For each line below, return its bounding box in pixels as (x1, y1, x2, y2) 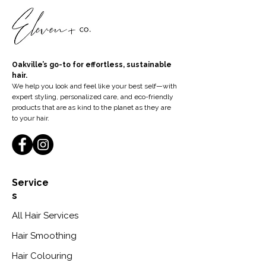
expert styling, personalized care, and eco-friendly (12, 93, 173, 101)
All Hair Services (12, 210, 78, 221)
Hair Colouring (12, 251, 72, 261)
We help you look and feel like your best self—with (12, 82, 177, 90)
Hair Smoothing (12, 230, 77, 241)
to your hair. (12, 114, 49, 122)
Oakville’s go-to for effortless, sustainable (12, 61, 172, 69)
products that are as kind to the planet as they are (12, 103, 171, 112)
